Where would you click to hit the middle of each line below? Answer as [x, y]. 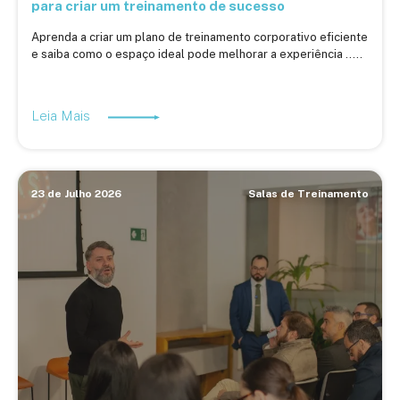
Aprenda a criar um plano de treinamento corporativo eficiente [200, 37]
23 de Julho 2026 [76, 194]
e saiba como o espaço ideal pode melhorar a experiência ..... [197, 54]
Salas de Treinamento [308, 194]
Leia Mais [62, 116]
